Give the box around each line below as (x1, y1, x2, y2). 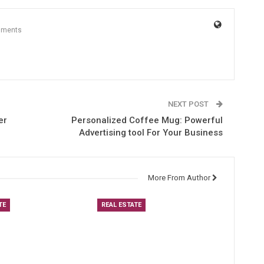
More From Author (147, 173, 210, 182)
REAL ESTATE (101, 201, 141, 209)
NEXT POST (167, 100, 210, 108)
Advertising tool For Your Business (78, 127, 223, 138)
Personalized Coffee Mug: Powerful (71, 115, 223, 126)
